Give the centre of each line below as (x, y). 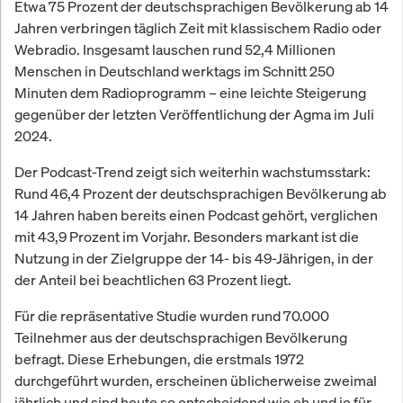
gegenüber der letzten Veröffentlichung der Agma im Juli (194, 114)
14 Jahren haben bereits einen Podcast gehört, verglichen (196, 215)
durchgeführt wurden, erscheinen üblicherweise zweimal (196, 380)
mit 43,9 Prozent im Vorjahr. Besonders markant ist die (187, 236)
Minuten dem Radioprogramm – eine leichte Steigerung (190, 92)
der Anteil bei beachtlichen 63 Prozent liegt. (153, 279)
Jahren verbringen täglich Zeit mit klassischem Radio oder (198, 27)
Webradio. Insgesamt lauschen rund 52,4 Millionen (175, 49)
